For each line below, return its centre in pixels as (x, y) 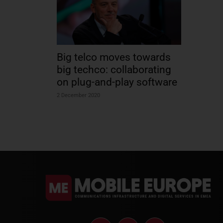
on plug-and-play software (117, 82)
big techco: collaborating (114, 69)
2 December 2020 (78, 95)
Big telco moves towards (114, 57)
